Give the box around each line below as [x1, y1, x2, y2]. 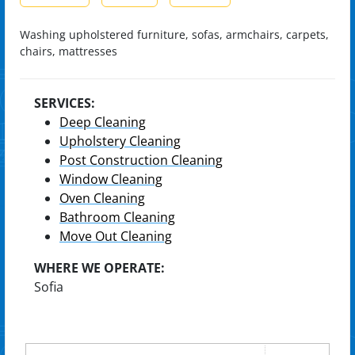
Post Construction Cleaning [59, 151, 223, 169]
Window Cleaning [59, 170, 162, 188]
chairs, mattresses [20, 44, 117, 59]
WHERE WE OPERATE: [34, 259, 165, 277]
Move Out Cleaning [59, 227, 172, 245]
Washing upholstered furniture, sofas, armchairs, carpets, [20, 27, 329, 42]
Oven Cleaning [59, 189, 145, 207]
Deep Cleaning [59, 113, 146, 131]
